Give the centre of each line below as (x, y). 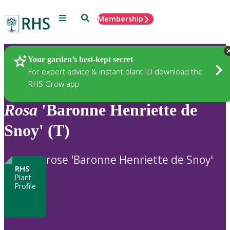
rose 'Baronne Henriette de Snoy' (130, 159)
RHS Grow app (54, 83)
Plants (33, 60)
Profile (25, 186)
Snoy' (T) (37, 131)
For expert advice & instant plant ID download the (115, 71)
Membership (120, 19)
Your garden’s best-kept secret (80, 59)
